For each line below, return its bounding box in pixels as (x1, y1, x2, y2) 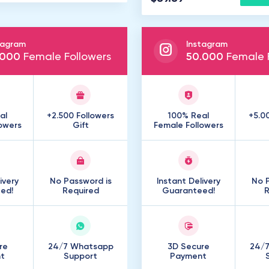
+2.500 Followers (47, 112, 114, 120)
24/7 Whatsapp (47, 243, 113, 251)
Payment (170, 252, 207, 261)
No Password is (49, 177, 112, 186)
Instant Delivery (156, 177, 220, 186)
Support (64, 252, 97, 261)
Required (62, 187, 99, 195)
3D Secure (167, 243, 210, 251)
